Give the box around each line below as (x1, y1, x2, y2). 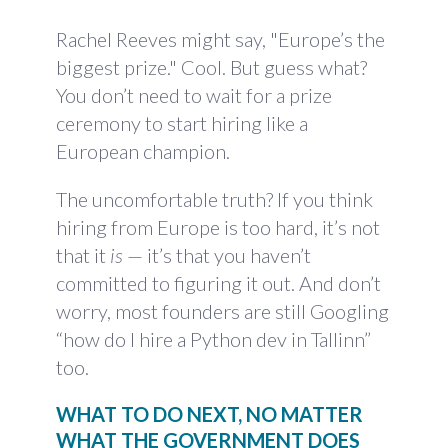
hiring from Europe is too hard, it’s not (56, 215, 380, 239)
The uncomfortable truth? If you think (56, 187, 373, 211)
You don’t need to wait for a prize (56, 83, 332, 107)
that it (56, 243, 110, 267)
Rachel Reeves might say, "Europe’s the (56, 27, 385, 51)
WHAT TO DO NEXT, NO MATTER (56, 402, 363, 426)
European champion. (56, 139, 230, 163)
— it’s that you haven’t (123, 243, 311, 267)
